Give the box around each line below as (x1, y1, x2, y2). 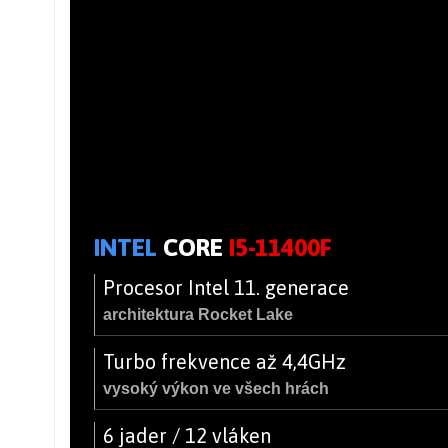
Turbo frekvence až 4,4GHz (103, 349, 346, 373)
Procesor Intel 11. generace (103, 275, 349, 299)
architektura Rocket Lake (103, 305, 293, 323)
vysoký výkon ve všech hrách (103, 379, 329, 397)
